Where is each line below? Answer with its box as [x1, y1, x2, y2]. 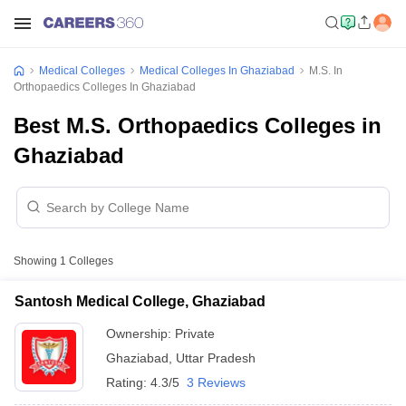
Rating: [106, 375, 150, 390]
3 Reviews [187, 375, 246, 390]
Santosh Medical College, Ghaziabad [14, 294, 266, 309]
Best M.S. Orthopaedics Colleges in [14, 113, 382, 138]
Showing [14, 255, 60, 267]
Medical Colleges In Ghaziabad [140, 64, 295, 77]
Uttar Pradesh [176, 351, 256, 365]
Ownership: [106, 326, 175, 341]
